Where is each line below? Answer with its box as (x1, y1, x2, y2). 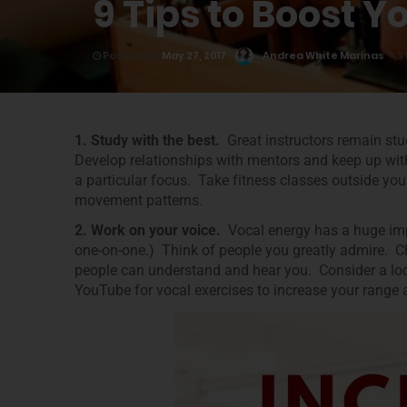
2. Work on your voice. (74, 222, 228, 240)
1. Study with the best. (74, 132, 227, 149)
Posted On (103, 48, 162, 64)
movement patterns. (74, 192, 203, 209)
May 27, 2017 (162, 48, 226, 64)
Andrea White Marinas (263, 48, 384, 64)
